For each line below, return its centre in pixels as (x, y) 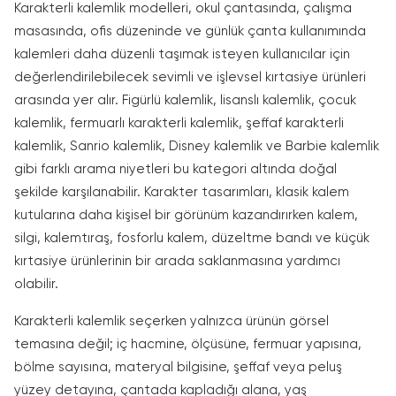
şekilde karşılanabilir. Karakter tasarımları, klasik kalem (182, 192)
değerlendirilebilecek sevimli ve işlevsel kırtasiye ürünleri (190, 77)
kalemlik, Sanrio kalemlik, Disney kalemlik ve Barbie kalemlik (197, 146)
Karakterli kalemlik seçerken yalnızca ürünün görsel (171, 321)
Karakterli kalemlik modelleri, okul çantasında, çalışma (183, 8)
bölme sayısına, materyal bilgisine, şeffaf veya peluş (178, 367)
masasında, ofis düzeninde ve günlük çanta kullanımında (190, 31)
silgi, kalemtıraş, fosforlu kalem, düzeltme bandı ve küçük (192, 238)
